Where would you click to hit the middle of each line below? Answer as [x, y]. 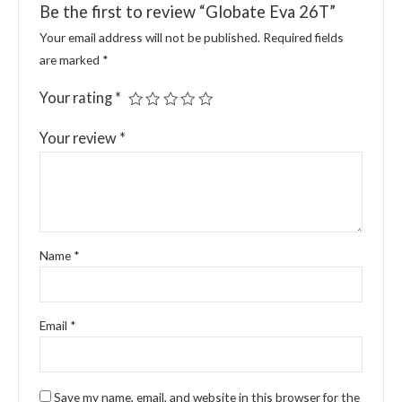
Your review [79, 138]
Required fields [303, 38]
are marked [70, 60]
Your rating [77, 98]
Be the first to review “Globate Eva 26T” [187, 12]
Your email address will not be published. [149, 38]
